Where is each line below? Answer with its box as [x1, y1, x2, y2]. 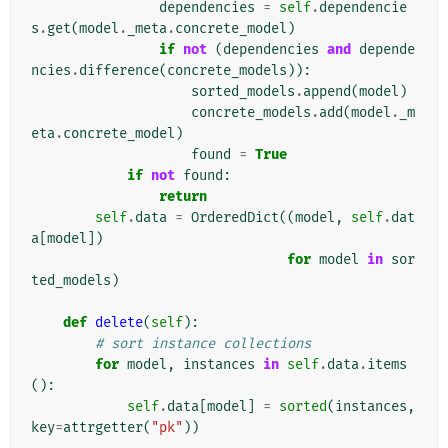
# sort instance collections [95, 335, 311, 353]
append [303, 83, 351, 101]
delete [95, 314, 143, 332]
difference [79, 62, 159, 80]
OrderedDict [191, 209, 279, 227]
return [159, 188, 207, 206]
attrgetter [63, 419, 143, 437]
